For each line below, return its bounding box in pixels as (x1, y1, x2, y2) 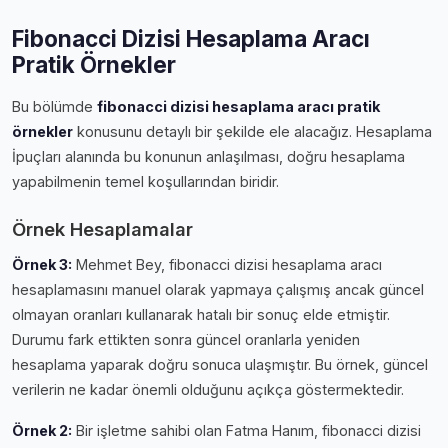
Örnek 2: (12, 421, 72, 439)
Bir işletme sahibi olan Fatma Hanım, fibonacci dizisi (72, 421, 421, 439)
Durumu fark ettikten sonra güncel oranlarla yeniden (12, 330, 360, 348)
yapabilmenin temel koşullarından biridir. (12, 172, 279, 190)
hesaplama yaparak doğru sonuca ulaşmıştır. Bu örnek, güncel (12, 355, 428, 373)
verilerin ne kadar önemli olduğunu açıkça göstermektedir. (12, 380, 404, 398)
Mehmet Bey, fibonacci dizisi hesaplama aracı (72, 255, 382, 273)
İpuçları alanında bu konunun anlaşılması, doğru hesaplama (12, 147, 405, 165)
